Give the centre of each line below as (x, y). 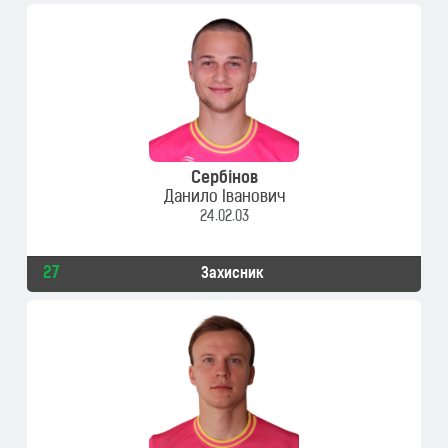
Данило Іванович (224, 198)
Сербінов (224, 179)
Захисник (232, 274)
